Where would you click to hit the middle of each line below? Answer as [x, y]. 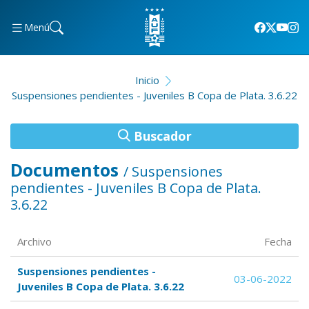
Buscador [161, 136]
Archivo [34, 241]
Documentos [67, 170]
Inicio [147, 80]
